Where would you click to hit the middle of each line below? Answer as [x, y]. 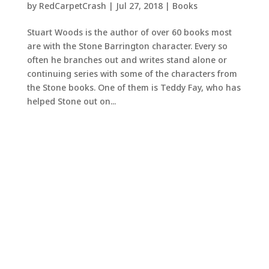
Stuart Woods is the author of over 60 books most [129, 32]
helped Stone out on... [71, 101]
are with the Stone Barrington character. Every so [127, 46]
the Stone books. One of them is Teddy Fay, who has [134, 87]
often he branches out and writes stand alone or [127, 60]
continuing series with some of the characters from [132, 74]
